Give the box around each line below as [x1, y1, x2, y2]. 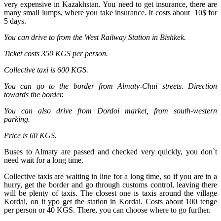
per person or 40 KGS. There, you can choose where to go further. [4, 205, 211, 214]
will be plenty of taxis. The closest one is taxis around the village [4, 188, 217, 197]
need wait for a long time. [4, 155, 83, 164]
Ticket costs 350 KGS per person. [4, 49, 108, 58]
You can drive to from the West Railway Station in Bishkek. [4, 33, 186, 41]
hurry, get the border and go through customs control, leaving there [4, 180, 217, 189]
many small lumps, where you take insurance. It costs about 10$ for [4, 8, 217, 17]
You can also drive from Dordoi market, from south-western [4, 106, 217, 115]
